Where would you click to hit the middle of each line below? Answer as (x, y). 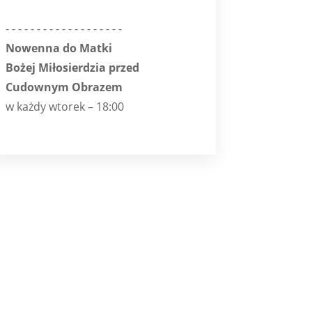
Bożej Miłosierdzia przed (72, 67)
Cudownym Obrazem (64, 87)
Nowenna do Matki (59, 48)
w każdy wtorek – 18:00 (65, 106)
